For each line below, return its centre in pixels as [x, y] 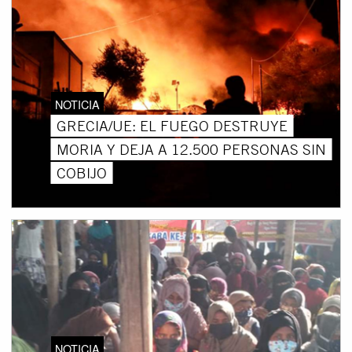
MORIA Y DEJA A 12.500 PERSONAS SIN [192, 149]
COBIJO [82, 172]
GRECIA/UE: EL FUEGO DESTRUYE [172, 125]
